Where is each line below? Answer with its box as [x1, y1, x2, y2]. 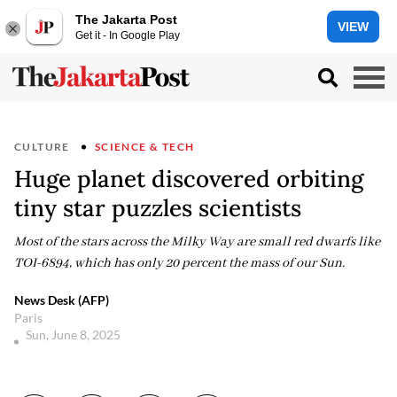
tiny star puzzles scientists [14, 193, 301, 222]
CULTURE [14, 140, 70, 153]
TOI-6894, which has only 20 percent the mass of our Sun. [14, 255, 345, 271]
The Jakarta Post [75, 12, 177, 27]
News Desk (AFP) [14, 292, 109, 307]
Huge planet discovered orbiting [14, 164, 363, 193]
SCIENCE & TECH [94, 140, 195, 153]
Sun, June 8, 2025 [26, 327, 123, 342]
